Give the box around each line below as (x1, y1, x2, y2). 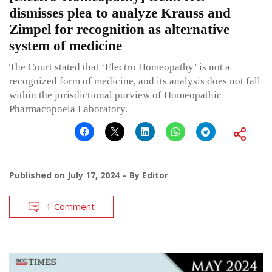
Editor (142, 169, 168, 182)
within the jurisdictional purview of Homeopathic (9, 89, 222, 101)
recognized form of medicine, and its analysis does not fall (9, 75, 260, 87)
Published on (9, 169, 67, 182)
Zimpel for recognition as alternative (9, 22, 229, 38)
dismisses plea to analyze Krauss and (9, 5, 231, 21)
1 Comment (46, 200, 95, 213)
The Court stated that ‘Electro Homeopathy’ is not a (9, 61, 230, 73)
